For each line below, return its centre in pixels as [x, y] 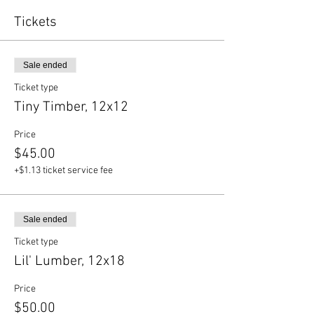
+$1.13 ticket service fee [63, 171]
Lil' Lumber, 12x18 [69, 261]
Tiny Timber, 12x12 [71, 107]
